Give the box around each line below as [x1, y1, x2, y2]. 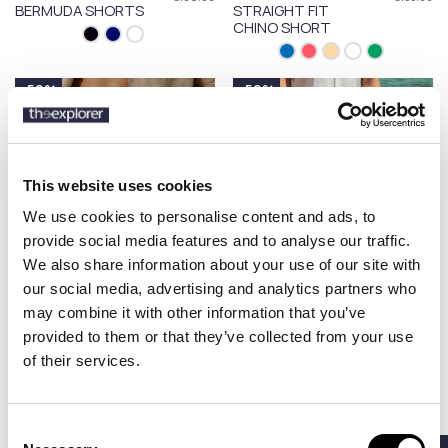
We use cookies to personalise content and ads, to [23, 208, 376, 225]
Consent [7, 421, 63, 438]
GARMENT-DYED [233, 394, 346, 415]
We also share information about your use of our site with [23, 256, 421, 273]
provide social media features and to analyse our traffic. [23, 232, 411, 249]
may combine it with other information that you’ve [23, 304, 366, 321]
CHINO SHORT [233, 16, 332, 37]
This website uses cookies [23, 176, 213, 194]
